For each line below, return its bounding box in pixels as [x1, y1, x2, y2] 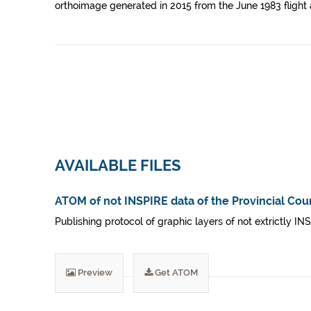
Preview [76, 267, 112, 278]
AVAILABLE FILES [55, 157, 181, 174]
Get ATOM [153, 267, 198, 278]
